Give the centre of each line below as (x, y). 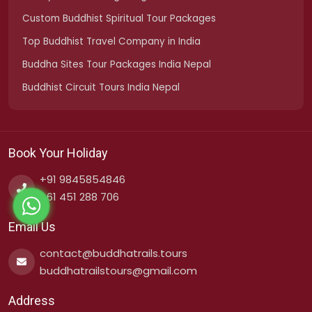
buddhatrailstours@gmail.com (118, 271)
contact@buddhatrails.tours (114, 253)
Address (32, 301)
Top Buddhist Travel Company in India (111, 42)
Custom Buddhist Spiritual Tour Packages (119, 19)
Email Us (32, 227)
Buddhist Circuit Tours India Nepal (101, 88)
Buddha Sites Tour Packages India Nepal (117, 65)
